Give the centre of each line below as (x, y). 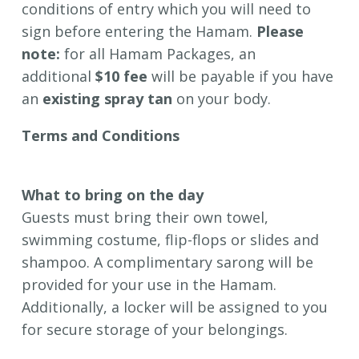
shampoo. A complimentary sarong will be (167, 262)
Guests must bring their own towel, (145, 218)
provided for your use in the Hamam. (149, 285)
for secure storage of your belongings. (155, 330)
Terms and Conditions (101, 136)
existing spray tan (107, 99)
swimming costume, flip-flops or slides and (170, 240)
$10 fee (121, 77)
